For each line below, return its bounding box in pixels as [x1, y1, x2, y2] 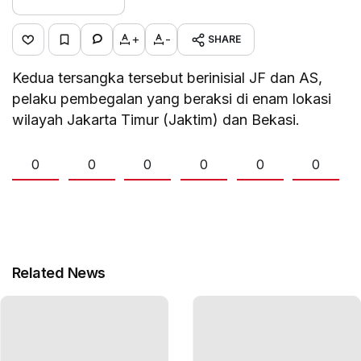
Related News [12, 263, 106, 281]
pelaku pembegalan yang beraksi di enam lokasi [12, 89, 332, 107]
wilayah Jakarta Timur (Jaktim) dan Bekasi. [12, 110, 301, 128]
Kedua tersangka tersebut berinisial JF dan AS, [12, 68, 323, 86]
